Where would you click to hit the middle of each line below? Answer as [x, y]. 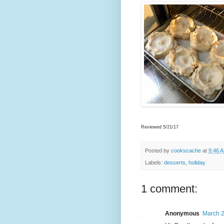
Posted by [158, 150]
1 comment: [169, 189]
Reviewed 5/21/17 [160, 127]
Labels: [154, 163]
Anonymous [182, 214]
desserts [175, 163]
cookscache [186, 150]
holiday [197, 163]
